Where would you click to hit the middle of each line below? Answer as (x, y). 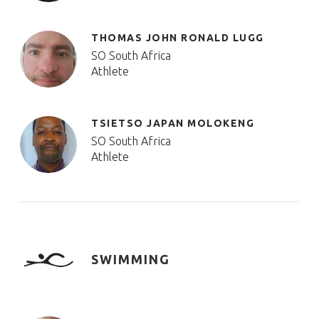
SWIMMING (131, 259)
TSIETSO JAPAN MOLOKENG (173, 123)
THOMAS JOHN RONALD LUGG (178, 38)
